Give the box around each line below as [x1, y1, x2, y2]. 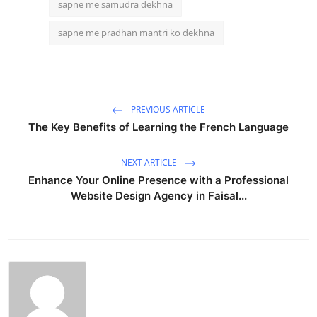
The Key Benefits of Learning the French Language [28, 120, 289, 134]
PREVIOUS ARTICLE [129, 103, 205, 115]
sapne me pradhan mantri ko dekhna [58, 25, 214, 39]
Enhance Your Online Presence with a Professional [28, 173, 289, 187]
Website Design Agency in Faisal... [70, 188, 247, 202]
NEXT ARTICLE [121, 156, 179, 168]
